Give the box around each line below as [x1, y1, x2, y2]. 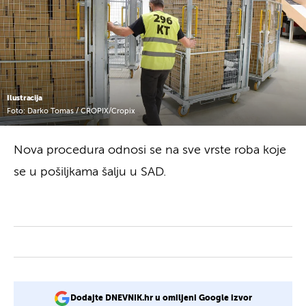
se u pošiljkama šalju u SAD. [14, 165, 166, 178]
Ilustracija [7, 94, 42, 102]
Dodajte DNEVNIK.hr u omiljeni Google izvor [70, 294, 252, 303]
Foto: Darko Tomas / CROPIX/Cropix [7, 107, 135, 115]
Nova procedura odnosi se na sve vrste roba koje [14, 143, 286, 156]
